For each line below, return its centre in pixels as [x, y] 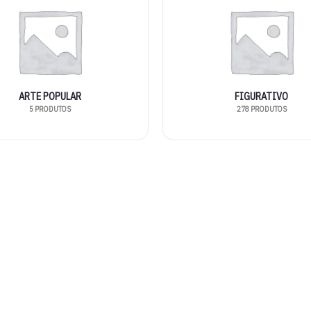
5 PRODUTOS [50, 109]
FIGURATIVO [261, 96]
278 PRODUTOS [261, 109]
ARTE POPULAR [50, 96]
